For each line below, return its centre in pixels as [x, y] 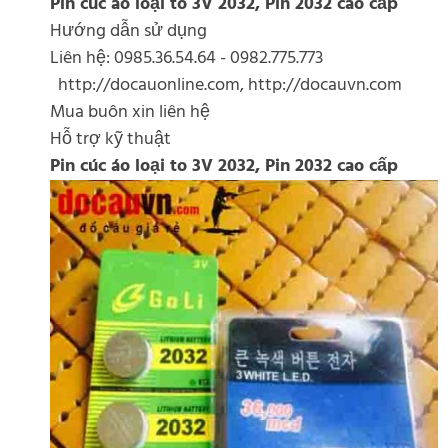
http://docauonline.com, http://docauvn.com [226, 85]
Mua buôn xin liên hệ [130, 112]
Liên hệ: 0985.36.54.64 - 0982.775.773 [186, 58]
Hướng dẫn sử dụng [128, 31]
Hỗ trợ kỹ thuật [110, 139]
